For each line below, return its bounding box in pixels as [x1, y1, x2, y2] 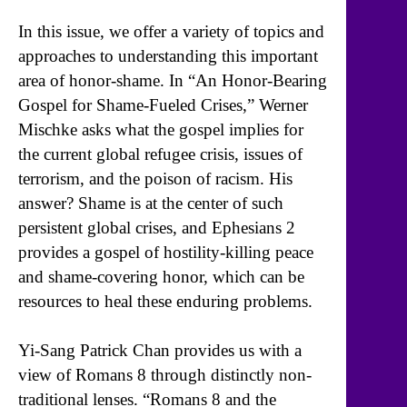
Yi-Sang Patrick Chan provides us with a [18, 340, 302, 360]
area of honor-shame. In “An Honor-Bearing [18, 70, 327, 90]
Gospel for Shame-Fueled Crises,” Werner [18, 94, 308, 114]
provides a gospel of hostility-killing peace [18, 242, 313, 262]
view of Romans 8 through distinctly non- [18, 364, 312, 384]
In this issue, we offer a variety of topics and [18, 21, 324, 41]
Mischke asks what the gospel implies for [18, 119, 303, 139]
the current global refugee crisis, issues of [18, 144, 303, 164]
